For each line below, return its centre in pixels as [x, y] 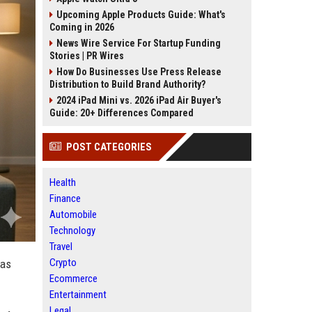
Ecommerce [73, 279]
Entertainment [78, 295]
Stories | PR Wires [87, 56]
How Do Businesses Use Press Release [139, 72]
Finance [65, 198]
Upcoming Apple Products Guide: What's [141, 15]
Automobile [73, 214]
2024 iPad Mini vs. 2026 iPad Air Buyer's [139, 100]
